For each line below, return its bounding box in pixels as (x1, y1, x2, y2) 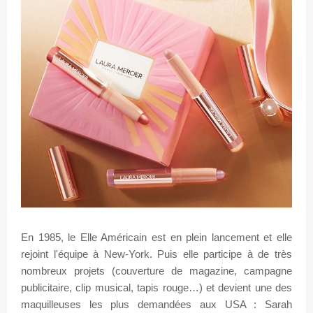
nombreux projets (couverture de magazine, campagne (21, 265, 292, 277)
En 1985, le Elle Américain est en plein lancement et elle (21, 231, 292, 244)
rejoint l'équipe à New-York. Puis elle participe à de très (21, 248, 292, 261)
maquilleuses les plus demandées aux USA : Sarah (21, 298, 292, 311)
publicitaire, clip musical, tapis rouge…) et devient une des (21, 282, 292, 294)
